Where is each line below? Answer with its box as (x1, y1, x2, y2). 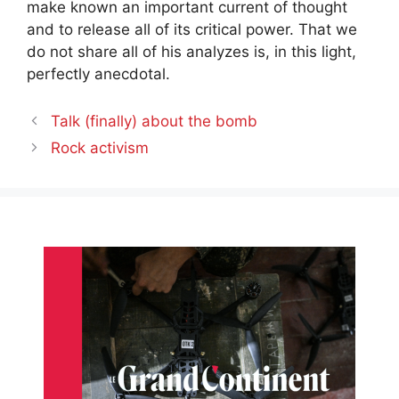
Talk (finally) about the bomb (51, 112, 258, 130)
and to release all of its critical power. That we (27, 20, 357, 38)
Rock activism (51, 139, 150, 157)
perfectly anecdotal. (27, 64, 170, 83)
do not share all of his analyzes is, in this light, (27, 42, 356, 61)
